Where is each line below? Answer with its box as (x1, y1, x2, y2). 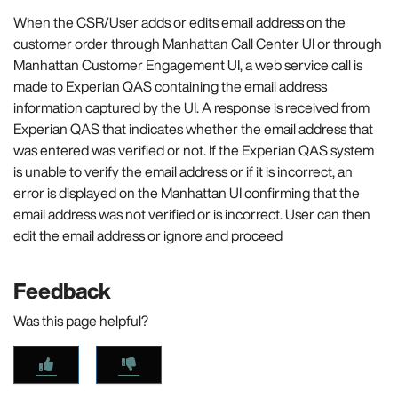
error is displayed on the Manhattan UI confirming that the (13, 182, 360, 204)
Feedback (13, 275, 111, 307)
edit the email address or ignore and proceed (13, 225, 283, 247)
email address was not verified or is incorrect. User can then (13, 203, 370, 226)
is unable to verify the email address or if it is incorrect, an (13, 161, 353, 183)
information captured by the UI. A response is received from (13, 97, 370, 119)
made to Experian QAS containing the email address (13, 76, 327, 98)
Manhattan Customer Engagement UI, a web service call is (13, 54, 362, 76)
